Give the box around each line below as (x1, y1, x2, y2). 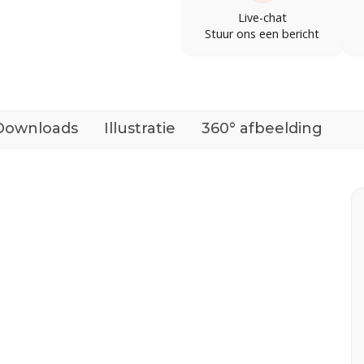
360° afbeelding (201, 119, 323, 137)
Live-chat (237, 9, 287, 25)
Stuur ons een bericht (205, 25, 320, 41)
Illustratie (104, 119, 175, 137)
